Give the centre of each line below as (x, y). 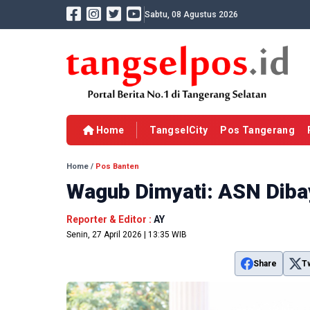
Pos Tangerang (258, 130)
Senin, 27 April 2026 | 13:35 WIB (127, 235)
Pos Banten (117, 167)
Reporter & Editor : (110, 220)
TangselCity (179, 130)
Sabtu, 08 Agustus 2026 (191, 15)
